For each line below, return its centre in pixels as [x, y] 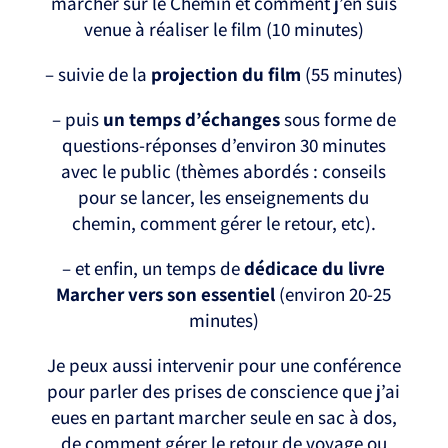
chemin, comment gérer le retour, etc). [223, 223]
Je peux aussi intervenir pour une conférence [223, 365]
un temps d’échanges [191, 119]
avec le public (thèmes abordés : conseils [224, 171]
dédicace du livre [315, 268]
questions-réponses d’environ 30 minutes [223, 145]
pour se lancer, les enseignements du [224, 197]
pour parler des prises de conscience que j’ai [224, 391]
